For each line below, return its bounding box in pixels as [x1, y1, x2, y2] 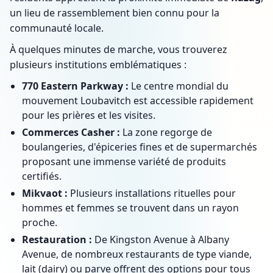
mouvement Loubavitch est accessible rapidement [22, 94, 253, 107]
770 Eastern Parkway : [22, 79, 129, 93]
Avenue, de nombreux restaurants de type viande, [22, 247, 252, 261]
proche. [22, 216, 57, 229]
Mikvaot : [22, 186, 68, 200]
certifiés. [22, 169, 62, 183]
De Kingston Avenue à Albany [92, 233, 229, 246]
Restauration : [22, 233, 92, 246]
